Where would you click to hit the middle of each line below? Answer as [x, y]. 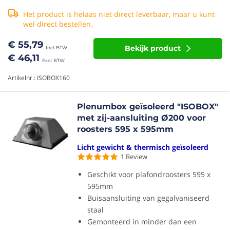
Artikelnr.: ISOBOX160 [39, 78]
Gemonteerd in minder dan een [142, 222]
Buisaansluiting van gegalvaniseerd [149, 198]
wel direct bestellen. [58, 24]
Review [137, 157]
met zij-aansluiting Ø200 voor [142, 118]
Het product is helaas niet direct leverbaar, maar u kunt [119, 14]
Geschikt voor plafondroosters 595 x [149, 174]
